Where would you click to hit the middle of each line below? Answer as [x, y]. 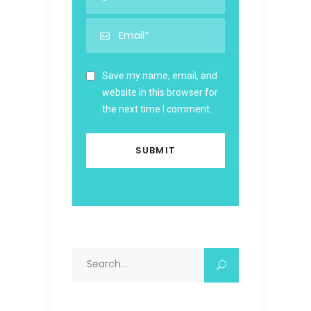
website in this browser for [160, 92]
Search [87, 255]
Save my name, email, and [160, 75]
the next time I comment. [157, 109]
